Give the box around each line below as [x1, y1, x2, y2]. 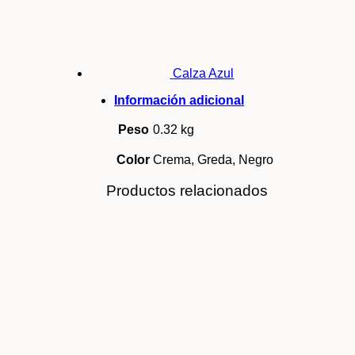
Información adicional [114, 93, 245, 107]
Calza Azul [173, 66, 235, 80]
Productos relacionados [106, 181, 269, 199]
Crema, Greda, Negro [153, 152, 274, 166]
